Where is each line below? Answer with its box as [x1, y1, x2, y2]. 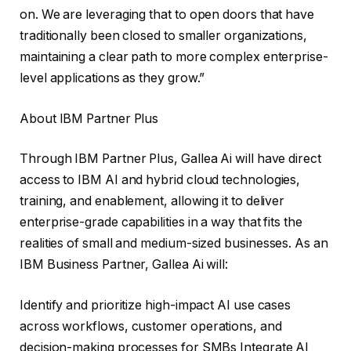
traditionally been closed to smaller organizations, [20, 28, 307, 44]
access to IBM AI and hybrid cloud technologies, [20, 172, 301, 188]
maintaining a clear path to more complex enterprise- [20, 49, 328, 65]
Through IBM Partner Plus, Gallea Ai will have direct [20, 151, 321, 167]
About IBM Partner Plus [20, 110, 159, 126]
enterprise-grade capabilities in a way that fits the [20, 215, 302, 230]
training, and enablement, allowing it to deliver [20, 194, 285, 209]
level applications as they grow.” [20, 71, 205, 86]
